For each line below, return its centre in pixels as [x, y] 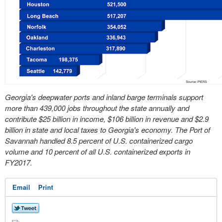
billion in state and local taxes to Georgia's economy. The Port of [108, 130]
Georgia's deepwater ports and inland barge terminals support [104, 97]
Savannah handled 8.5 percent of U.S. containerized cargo [99, 140]
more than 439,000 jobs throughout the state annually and [97, 108]
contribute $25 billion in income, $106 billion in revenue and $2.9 [107, 119]
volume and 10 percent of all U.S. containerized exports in [98, 151]
